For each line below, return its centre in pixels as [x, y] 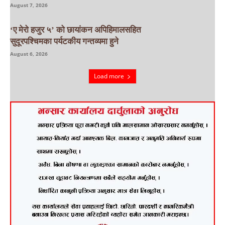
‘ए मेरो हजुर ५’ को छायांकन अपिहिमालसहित [76, 30]
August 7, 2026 [29, 5]
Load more [109, 76]
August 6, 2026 [29, 53]
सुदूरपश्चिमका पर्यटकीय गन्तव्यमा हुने [64, 41]
